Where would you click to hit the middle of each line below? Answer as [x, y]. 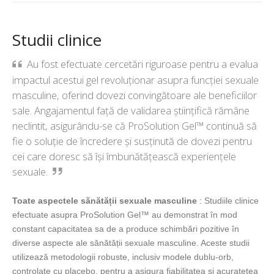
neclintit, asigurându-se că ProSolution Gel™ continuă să [135, 125]
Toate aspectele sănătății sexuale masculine [105, 200]
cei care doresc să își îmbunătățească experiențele [124, 156]
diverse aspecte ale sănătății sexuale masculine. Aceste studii [131, 243]
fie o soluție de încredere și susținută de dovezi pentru [132, 141]
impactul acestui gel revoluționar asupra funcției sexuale [135, 80]
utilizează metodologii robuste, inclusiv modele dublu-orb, [123, 257]
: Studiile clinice [228, 200]
